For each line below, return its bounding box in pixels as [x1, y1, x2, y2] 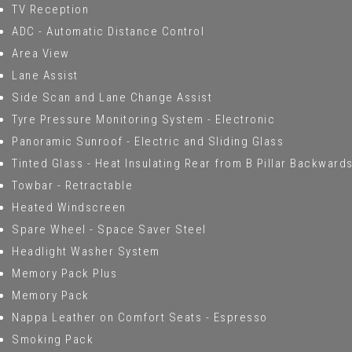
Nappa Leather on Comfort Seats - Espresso [12, 310, 268, 324]
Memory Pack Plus [12, 266, 117, 280]
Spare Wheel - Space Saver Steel [12, 222, 207, 236]
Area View [12, 46, 70, 60]
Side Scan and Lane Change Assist [12, 90, 212, 104]
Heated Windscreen [12, 200, 126, 214]
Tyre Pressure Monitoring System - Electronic [12, 112, 275, 126]
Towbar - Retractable [12, 178, 133, 192]
